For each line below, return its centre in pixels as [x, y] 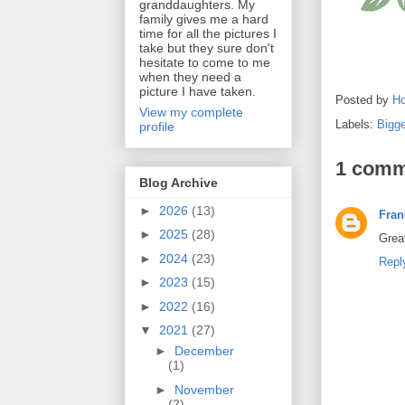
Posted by [364, 100]
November [204, 389]
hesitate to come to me [205, 63]
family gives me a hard [204, 19]
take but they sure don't [207, 48]
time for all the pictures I [208, 34]
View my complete [191, 113]
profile [157, 127]
